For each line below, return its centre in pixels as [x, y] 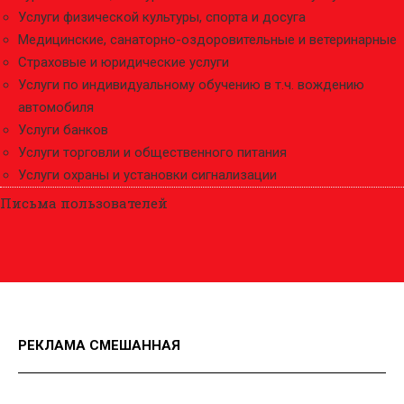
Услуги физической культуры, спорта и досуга [162, 17]
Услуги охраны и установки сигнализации [147, 175]
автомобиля [56, 107]
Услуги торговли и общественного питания [152, 152]
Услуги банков [63, 130]
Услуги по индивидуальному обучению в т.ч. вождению [191, 85]
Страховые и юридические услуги [124, 62]
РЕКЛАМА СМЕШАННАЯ [99, 345]
